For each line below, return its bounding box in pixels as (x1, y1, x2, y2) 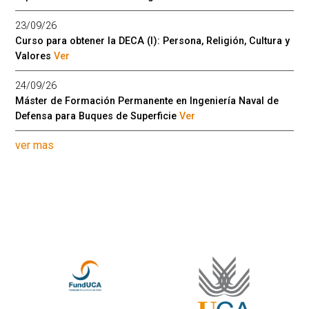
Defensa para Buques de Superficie (15, 110, 180, 122)
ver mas (15, 138, 54, 152)
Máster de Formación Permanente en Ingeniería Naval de (15, 94, 279, 107)
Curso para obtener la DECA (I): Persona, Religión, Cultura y (15, 34, 290, 47)
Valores (15, 50, 54, 62)
